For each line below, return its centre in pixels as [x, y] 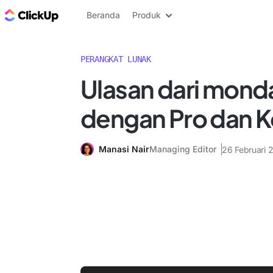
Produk [147, 15]
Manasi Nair [124, 149]
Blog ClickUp [92, 15]
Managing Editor [183, 149]
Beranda [103, 15]
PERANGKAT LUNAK [116, 59]
